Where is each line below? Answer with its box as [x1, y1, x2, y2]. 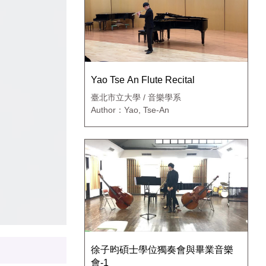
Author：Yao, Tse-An [91, 105, 169, 115]
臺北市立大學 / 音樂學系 [91, 93, 181, 103]
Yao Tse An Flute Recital [91, 75, 195, 85]
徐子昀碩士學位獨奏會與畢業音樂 [91, 244, 233, 255]
